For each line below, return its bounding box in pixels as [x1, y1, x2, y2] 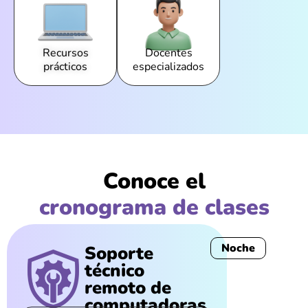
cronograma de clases [38, 192, 269, 222]
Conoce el [102, 166, 206, 196]
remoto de [85, 275, 171, 300]
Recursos [42, 45, 89, 61]
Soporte [85, 241, 153, 265]
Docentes [144, 45, 192, 61]
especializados [133, 58, 204, 74]
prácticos [43, 58, 87, 74]
